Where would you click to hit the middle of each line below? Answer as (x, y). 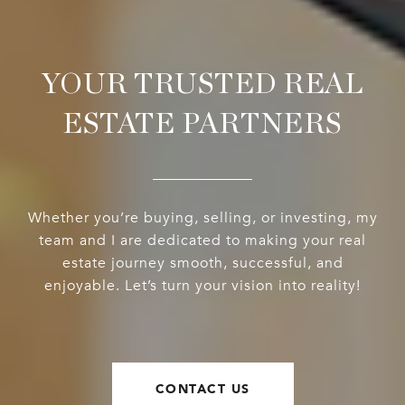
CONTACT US (202, 389)
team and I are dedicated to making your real (202, 241)
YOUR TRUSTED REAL (202, 85)
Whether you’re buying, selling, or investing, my (202, 218)
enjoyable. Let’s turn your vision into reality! (202, 286)
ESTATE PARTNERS (202, 124)
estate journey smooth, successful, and (202, 264)
